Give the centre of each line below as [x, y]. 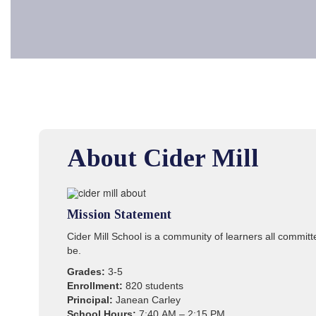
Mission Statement [119, 215]
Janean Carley [147, 300]
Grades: [86, 272]
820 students [153, 286]
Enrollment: [95, 286]
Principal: [90, 300]
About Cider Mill [163, 158]
